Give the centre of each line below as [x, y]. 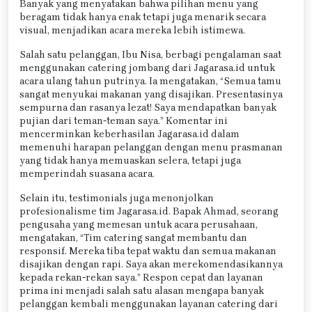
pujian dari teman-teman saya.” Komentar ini [124, 120]
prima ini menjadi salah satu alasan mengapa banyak [142, 290]
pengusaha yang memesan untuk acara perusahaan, [139, 224]
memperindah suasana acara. [87, 173]
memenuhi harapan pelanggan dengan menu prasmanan [151, 147]
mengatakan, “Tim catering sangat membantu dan [133, 237]
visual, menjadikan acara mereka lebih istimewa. [132, 30]
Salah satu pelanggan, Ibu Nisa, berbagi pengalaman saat [150, 54]
